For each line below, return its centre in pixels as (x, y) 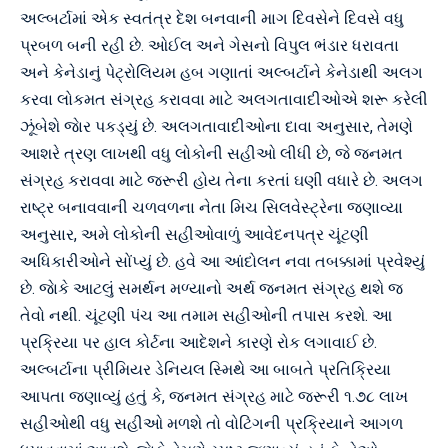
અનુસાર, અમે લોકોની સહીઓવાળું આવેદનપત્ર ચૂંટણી (194, 234)
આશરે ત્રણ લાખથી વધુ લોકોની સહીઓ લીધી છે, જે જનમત (211, 153)
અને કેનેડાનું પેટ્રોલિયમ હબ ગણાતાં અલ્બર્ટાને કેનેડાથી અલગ (221, 72)
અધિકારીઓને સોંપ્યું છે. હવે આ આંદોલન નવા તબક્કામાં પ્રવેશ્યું (222, 261)
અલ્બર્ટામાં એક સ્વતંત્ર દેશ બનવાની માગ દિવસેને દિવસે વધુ (212, 18)
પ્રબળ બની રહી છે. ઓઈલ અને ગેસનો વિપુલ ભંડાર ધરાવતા (209, 45)
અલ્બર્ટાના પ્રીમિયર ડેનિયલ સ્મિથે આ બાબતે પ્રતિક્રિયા (205, 369)
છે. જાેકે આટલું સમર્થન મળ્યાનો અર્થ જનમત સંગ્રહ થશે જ (211, 288)
